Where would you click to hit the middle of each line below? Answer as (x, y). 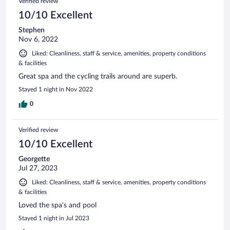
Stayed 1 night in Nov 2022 (56, 90)
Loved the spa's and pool (57, 206)
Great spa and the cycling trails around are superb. (98, 77)
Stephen (32, 31)
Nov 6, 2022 (38, 40)
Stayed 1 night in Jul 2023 (54, 218)
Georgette (34, 159)
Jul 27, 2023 (38, 169)
